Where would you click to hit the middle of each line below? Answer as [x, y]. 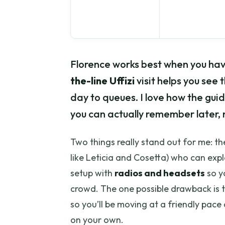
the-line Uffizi [102, 81]
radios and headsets [160, 173]
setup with [92, 173]
